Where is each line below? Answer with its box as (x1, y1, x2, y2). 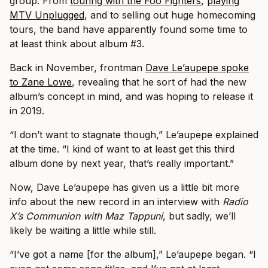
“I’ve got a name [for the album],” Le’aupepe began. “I (10, 248, 256, 260)
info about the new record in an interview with (10, 195, 223, 208)
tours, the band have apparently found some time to (10, 23, 248, 35)
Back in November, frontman (10, 61, 145, 74)
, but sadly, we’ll (163, 209, 236, 222)
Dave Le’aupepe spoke (145, 61, 249, 74)
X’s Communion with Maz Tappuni (10, 209, 163, 222)
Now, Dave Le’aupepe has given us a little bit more (10, 181, 239, 193)
